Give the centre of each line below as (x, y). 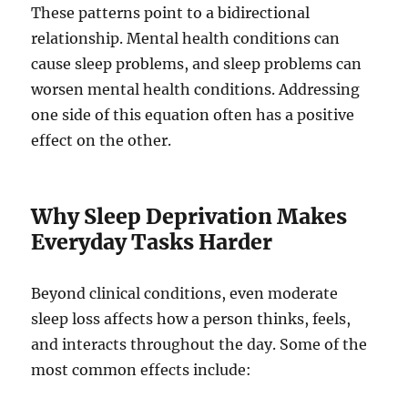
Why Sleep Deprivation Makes (189, 217)
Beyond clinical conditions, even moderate (185, 294)
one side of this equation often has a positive (193, 115)
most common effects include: (142, 370)
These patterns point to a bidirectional (171, 13)
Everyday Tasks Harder (152, 242)
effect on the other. (102, 141)
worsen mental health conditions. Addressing (196, 90)
